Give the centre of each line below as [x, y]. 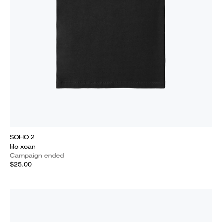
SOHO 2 [22, 137]
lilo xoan [23, 146]
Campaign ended [37, 155]
